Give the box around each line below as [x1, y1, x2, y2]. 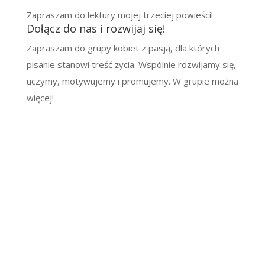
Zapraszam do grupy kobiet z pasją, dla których [26, 42, 219, 54]
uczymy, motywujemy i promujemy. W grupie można [26, 75, 238, 87]
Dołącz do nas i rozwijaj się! [26, 21, 165, 35]
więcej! [26, 92, 54, 104]
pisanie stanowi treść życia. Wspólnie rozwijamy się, [26, 59, 236, 70]
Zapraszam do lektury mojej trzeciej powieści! [26, 9, 213, 21]
